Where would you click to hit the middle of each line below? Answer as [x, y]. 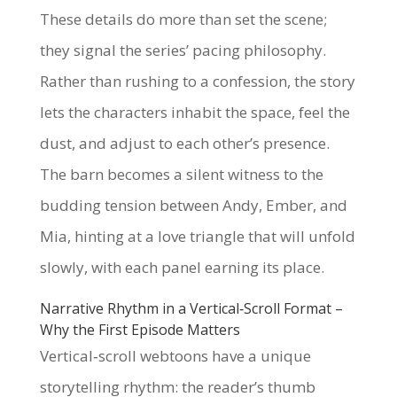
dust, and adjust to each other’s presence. [184, 143]
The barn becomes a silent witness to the [181, 174]
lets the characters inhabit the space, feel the [195, 112]
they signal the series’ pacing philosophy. [183, 50]
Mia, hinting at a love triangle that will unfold [197, 236]
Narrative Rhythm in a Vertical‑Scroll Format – [191, 308]
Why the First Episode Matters [140, 330]
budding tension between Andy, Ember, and [193, 205]
